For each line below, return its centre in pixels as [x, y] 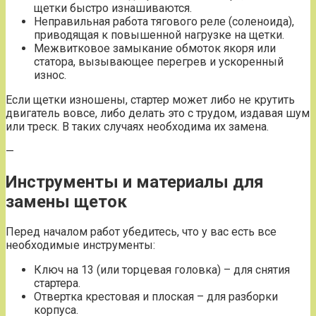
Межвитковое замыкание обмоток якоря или [155, 48]
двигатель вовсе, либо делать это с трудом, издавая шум [158, 113]
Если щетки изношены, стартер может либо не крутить [150, 99]
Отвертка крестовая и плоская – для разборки [156, 297]
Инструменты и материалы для [135, 182]
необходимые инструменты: [80, 245]
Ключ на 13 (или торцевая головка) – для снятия [162, 270]
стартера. [57, 284]
